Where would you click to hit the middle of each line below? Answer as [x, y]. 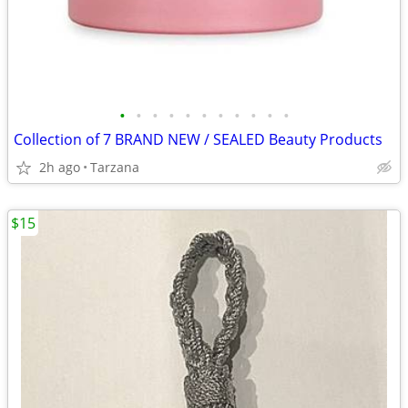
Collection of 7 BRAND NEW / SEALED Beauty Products [198, 139]
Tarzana [115, 167]
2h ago [60, 167]
